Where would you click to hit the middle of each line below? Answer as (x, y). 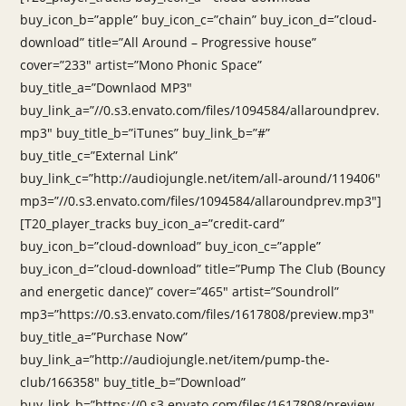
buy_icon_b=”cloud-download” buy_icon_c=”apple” (171, 246)
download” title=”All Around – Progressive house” (169, 42)
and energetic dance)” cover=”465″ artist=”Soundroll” (180, 291)
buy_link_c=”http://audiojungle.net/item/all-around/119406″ (201, 178)
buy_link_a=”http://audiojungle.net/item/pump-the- (175, 359)
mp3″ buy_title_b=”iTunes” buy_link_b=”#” (145, 133)
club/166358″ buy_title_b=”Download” (133, 382)
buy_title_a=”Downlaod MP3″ (106, 87)
